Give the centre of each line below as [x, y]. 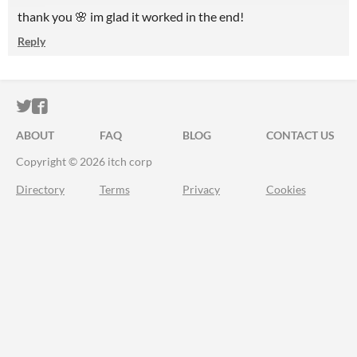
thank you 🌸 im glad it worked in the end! [131, 16]
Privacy [201, 189]
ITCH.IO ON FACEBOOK [134, 106]
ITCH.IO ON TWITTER [110, 106]
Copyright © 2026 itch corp [84, 161]
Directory [40, 189]
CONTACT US [300, 135]
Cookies [286, 189]
